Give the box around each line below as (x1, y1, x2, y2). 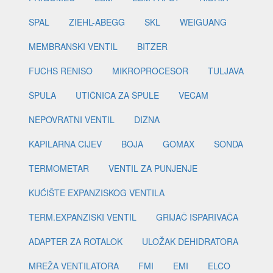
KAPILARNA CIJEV (29, 138, 102, 151)
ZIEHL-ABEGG (69, 16, 125, 29)
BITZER (137, 40, 168, 53)
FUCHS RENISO (29, 65, 93, 77)
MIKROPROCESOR (112, 65, 188, 77)
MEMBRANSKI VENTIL (29, 40, 118, 53)
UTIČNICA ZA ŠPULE (76, 89, 159, 102)
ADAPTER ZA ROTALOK (29, 235, 122, 248)
